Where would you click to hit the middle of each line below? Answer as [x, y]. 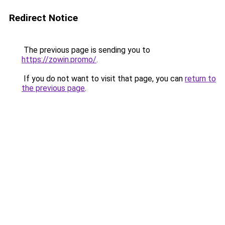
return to [200, 79]
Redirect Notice [43, 18]
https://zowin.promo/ [59, 60]
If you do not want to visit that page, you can [103, 79]
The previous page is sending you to [86, 50]
